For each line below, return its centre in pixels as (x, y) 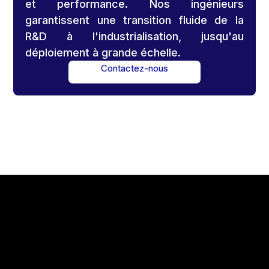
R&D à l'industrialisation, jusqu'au (134, 37)
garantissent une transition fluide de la (134, 20)
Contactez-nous (134, 68)
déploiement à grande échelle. (103, 53)
